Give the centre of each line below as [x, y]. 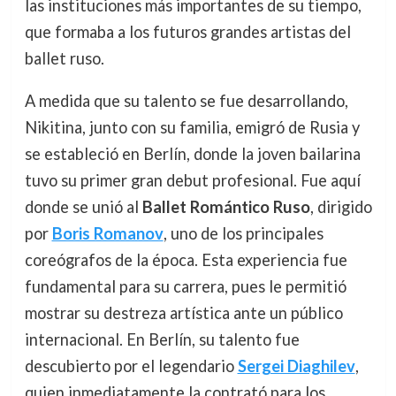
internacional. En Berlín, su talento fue [162, 340]
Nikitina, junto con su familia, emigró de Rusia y [192, 128]
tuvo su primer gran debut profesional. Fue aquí [192, 181]
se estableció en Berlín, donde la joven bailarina [192, 154]
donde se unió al [83, 207]
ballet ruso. [64, 58]
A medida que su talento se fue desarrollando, [186, 101]
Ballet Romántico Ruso [226, 207]
